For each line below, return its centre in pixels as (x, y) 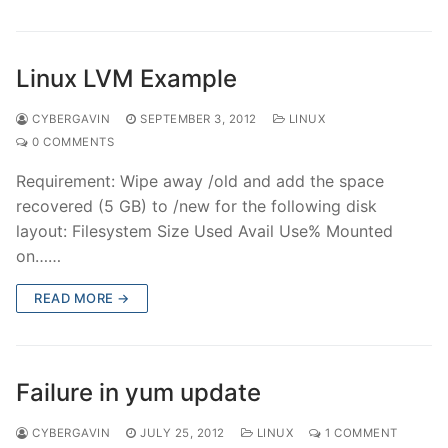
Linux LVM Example (126, 78)
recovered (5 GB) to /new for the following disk (196, 205)
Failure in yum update (138, 392)
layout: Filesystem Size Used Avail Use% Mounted (204, 230)
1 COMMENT (359, 432)
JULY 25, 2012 (182, 432)
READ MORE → (82, 297)
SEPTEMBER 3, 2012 (198, 118)
